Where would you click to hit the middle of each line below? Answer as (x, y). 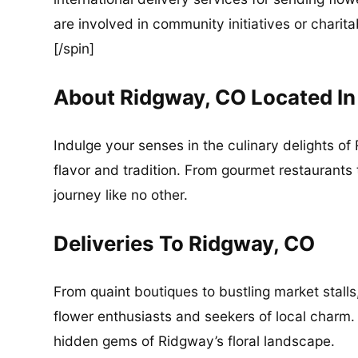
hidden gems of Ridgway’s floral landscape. (195, 341)
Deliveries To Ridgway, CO (185, 243)
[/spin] (74, 49)
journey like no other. (121, 195)
